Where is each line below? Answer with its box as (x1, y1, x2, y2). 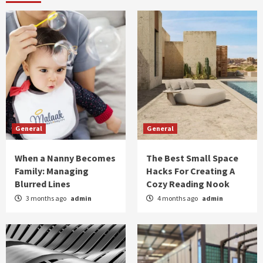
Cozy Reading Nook (146, 177, 230, 190)
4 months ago (156, 193, 199, 203)
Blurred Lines (15, 177, 70, 190)
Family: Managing (15, 164, 89, 177)
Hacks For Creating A (146, 164, 235, 177)
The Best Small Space (146, 151, 238, 164)
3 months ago (25, 193, 68, 203)
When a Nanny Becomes (15, 151, 116, 164)
